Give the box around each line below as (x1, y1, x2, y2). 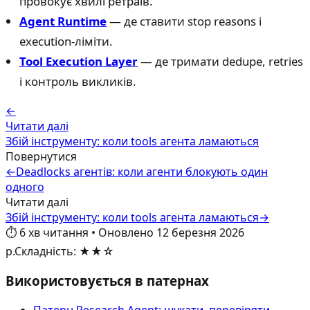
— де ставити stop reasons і (107, 13, 262, 30)
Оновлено (98, 225, 154, 241)
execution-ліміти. (19, 33, 113, 50)
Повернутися (6, 149, 77, 165)
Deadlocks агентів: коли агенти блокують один (16, 164, 268, 180)
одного (6, 179, 44, 195)
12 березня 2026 (156, 225, 244, 241)
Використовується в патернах (6, 271, 209, 289)
